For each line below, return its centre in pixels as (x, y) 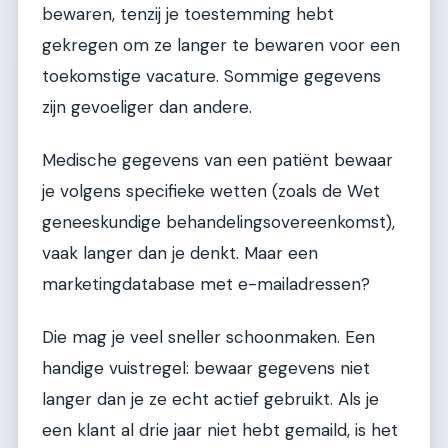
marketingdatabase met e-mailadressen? (206, 283)
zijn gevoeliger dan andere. (147, 106)
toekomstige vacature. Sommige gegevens (211, 75)
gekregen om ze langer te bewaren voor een (221, 44)
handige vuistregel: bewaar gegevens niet (206, 368)
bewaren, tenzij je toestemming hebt (188, 13)
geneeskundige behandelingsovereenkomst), (218, 221)
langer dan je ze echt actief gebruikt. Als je (210, 399)
